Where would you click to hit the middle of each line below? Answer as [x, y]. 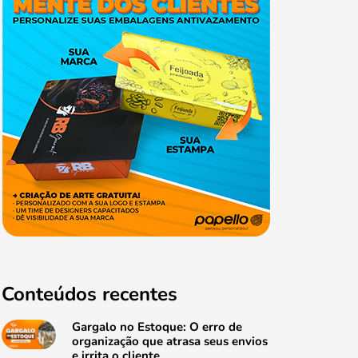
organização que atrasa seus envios [169, 342]
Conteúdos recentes [90, 294]
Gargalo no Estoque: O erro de [157, 327]
